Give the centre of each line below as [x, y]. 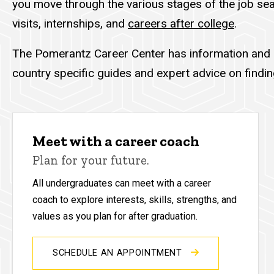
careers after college [181, 24]
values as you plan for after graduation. [115, 216]
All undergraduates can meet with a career [122, 183]
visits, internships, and [70, 24]
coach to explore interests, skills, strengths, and [135, 199]
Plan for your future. [91, 160]
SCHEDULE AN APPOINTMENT [119, 253]
